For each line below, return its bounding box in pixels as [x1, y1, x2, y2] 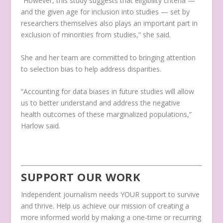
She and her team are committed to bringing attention [21, 52, 196, 62]
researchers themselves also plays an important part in [21, 18, 198, 28]
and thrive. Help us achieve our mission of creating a [21, 201, 190, 211]
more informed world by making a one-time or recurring [21, 212, 202, 222]
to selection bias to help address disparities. [21, 64, 162, 74]
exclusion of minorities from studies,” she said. [21, 30, 171, 40]
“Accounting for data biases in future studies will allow [21, 87, 195, 97]
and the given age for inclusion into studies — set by [21, 7, 190, 17]
